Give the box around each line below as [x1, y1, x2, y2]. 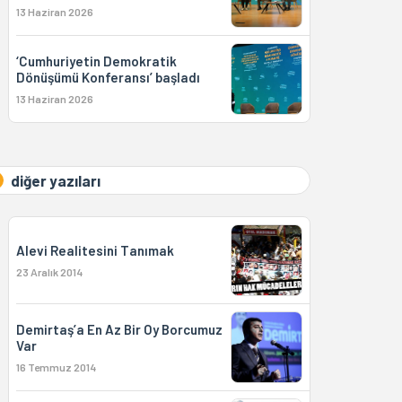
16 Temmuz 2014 [15, 361, 96, 373]
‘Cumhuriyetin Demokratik [15, 53, 177, 69]
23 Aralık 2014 [15, 266, 83, 278]
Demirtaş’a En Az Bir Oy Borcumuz [15, 321, 223, 337]
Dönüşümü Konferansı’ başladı [15, 69, 200, 85]
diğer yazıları [10, 171, 100, 189]
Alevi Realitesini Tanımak [15, 242, 174, 258]
